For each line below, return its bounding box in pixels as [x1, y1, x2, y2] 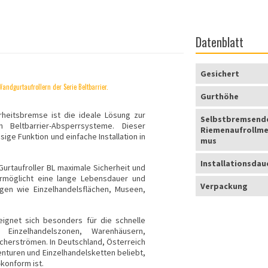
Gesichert [200, 68, 240, 80]
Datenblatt [196, 33, 244, 51]
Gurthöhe [200, 91, 239, 102]
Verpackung [200, 181, 248, 192]
